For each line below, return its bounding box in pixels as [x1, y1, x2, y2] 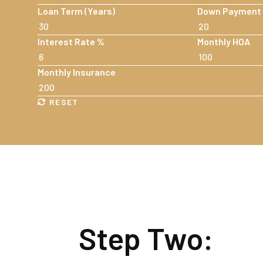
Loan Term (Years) [38, 5, 115, 16]
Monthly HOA [197, 35, 250, 47]
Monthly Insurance [38, 66, 116, 77]
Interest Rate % [38, 35, 104, 47]
